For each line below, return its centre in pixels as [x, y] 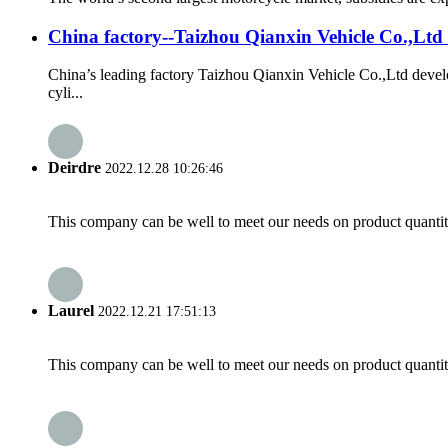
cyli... [65, 93]
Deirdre [74, 167]
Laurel [71, 311]
